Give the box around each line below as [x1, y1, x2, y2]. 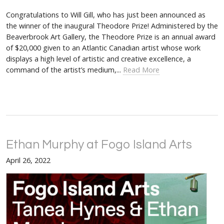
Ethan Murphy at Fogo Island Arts [6, 138, 192, 151]
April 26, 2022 [6, 155, 50, 165]
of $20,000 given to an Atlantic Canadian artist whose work [6, 42, 200, 52]
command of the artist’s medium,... [6, 64, 123, 74]
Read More [123, 64, 159, 74]
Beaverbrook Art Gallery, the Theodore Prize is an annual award [6, 31, 215, 41]
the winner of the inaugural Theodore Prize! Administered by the [6, 20, 218, 30]
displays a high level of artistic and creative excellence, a [6, 53, 191, 63]
